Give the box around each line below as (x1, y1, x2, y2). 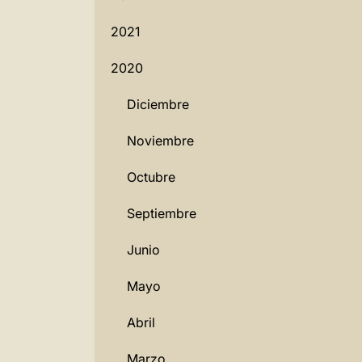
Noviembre (127, 133, 194, 149)
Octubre (127, 169, 175, 185)
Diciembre (127, 96, 189, 112)
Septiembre (127, 205, 196, 221)
